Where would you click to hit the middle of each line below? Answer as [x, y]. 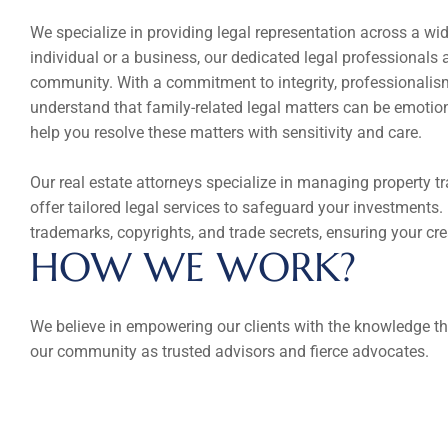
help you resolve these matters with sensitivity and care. [226, 132]
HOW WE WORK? [193, 267]
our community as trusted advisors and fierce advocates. [229, 351]
